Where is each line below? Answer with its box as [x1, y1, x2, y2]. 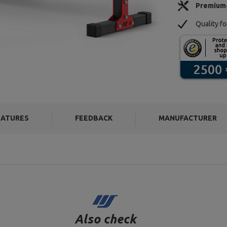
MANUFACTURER [159, 114, 217, 122]
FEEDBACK [74, 114, 112, 122]
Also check [74, 212, 136, 226]
